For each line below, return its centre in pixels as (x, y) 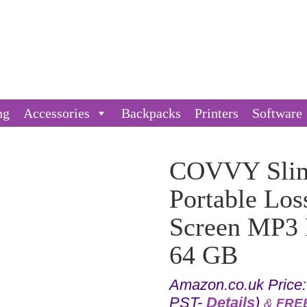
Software (277, 113)
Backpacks (151, 113)
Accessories (57, 113)
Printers (217, 113)
